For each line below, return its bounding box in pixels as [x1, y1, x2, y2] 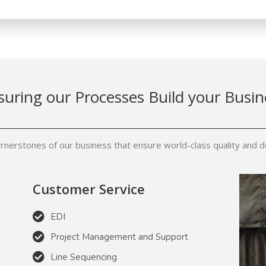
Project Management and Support [50, 231, 188, 243]
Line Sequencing [50, 251, 117, 264]
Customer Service [32, 180, 145, 198]
